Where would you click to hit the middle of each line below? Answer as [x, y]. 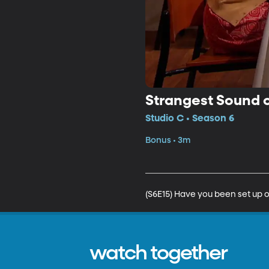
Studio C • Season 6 [189, 119]
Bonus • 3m [168, 140]
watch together [159, 253]
